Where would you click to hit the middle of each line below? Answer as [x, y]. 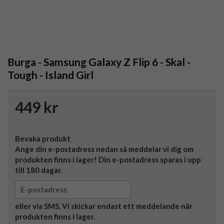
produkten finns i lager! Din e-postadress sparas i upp [108, 160]
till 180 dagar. [38, 170]
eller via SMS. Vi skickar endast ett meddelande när [104, 206]
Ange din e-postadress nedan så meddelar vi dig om [104, 149]
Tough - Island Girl [50, 75]
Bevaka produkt [43, 139]
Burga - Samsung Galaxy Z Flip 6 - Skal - [99, 62]
